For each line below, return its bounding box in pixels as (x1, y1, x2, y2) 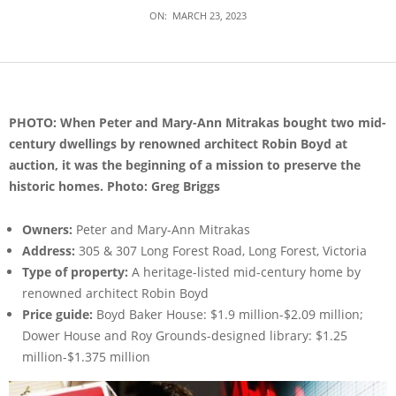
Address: (22, 241, 79, 259)
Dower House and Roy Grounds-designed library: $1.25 (22, 326, 347, 344)
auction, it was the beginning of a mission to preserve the (9, 156, 361, 173)
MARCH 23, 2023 (172, 8, 247, 22)
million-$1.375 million (22, 347, 150, 365)
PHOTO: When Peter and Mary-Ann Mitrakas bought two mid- (9, 113, 386, 131)
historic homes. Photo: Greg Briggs (9, 177, 220, 194)
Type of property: (22, 263, 128, 280)
